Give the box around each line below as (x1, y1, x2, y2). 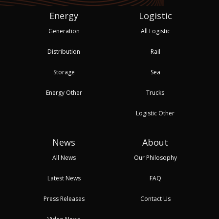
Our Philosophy (133, 153, 177, 162)
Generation (48, 27, 80, 36)
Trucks (146, 88, 164, 97)
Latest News (47, 174, 81, 183)
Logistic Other (136, 109, 175, 118)
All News (52, 153, 76, 162)
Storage (53, 68, 75, 77)
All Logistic (140, 27, 170, 36)
